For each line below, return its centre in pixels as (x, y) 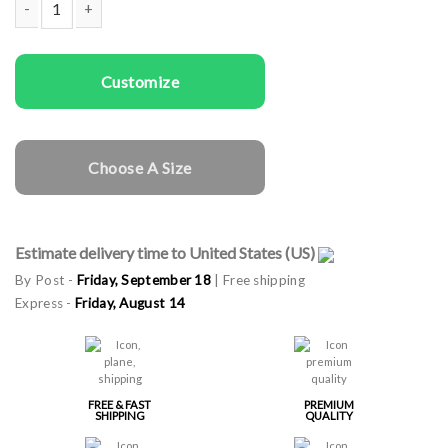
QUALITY (328, 415)
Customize (140, 81)
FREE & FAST (119, 404)
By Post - (46, 279)
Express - (45, 302)
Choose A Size (140, 167)
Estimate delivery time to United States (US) (166, 252)
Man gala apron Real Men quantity (121, 41)
